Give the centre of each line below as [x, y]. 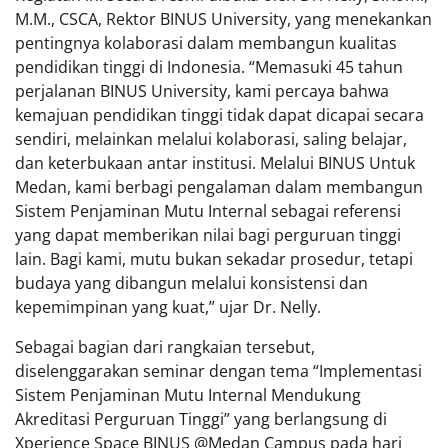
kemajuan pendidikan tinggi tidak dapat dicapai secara [219, 114]
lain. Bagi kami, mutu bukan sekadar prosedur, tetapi [214, 258]
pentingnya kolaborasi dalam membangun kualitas [206, 42]
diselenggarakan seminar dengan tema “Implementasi [218, 370]
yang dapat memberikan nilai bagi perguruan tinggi [208, 234]
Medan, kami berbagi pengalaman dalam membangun [219, 186]
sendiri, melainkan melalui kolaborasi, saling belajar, [211, 138]
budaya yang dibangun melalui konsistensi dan [191, 282]
